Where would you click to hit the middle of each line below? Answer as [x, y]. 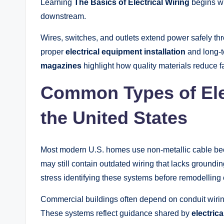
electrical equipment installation [125, 52]
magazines [61, 66]
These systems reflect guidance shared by [116, 213]
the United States [114, 118]
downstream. [63, 16]
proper [53, 52]
